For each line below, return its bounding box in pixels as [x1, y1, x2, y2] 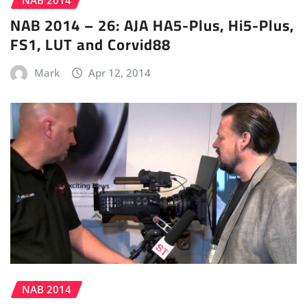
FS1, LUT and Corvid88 [10, 29, 171, 59]
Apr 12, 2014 [88, 65, 151, 79]
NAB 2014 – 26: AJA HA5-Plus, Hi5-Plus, [10, 10, 294, 40]
